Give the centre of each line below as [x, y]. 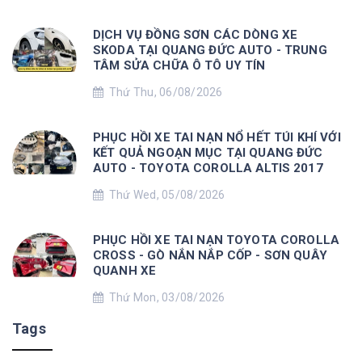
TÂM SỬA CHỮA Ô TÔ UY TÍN [179, 65]
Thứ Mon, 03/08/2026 [164, 297]
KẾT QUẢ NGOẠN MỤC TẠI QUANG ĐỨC [208, 152]
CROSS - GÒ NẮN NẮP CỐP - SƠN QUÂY [210, 255]
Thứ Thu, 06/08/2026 [163, 92]
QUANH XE [125, 270]
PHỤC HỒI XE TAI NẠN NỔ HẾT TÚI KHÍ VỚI [217, 137]
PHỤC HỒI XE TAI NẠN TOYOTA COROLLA [217, 240]
